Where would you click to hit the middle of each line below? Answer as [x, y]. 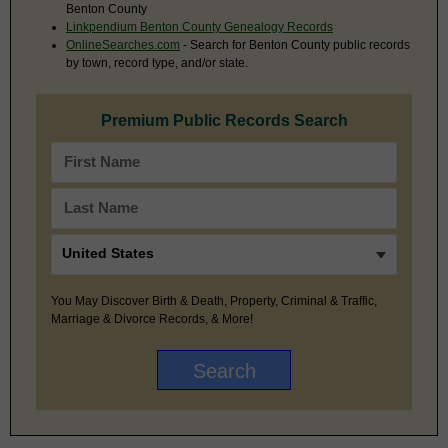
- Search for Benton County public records [295, 44]
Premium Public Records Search [224, 120]
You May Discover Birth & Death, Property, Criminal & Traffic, [214, 300]
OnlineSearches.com [123, 44]
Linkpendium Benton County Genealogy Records [199, 26]
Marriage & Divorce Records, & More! [152, 318]
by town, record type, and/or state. [157, 62]
